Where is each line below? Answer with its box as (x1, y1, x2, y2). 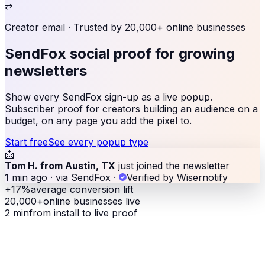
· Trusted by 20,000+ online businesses (65, 21, 245, 33)
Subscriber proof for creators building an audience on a (5, 102, 258, 115)
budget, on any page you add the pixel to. (5, 114, 192, 127)
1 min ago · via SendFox (5, 171, 111, 183)
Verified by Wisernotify (127, 171, 228, 183)
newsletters (5, 62, 87, 79)
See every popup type (48, 135, 148, 148)
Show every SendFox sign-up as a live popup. (5, 91, 212, 103)
